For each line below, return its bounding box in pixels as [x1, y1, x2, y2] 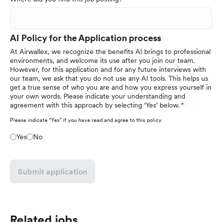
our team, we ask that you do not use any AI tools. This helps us [10, 74, 208, 83]
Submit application [18, 166, 87, 177]
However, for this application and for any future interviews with [10, 65, 206, 74]
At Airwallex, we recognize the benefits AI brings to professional [10, 47, 211, 56]
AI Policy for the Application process [10, 32, 161, 44]
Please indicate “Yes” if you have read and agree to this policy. [10, 116, 163, 124]
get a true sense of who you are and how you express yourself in [10, 83, 212, 92]
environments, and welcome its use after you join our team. [10, 56, 195, 65]
